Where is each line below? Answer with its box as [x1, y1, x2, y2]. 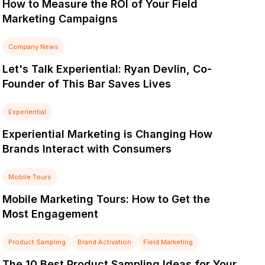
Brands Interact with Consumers [2, 143, 172, 155]
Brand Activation [77, 238, 132, 246]
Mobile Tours [8, 173, 52, 181]
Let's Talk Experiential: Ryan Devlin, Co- [2, 63, 212, 75]
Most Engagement [2, 208, 99, 220]
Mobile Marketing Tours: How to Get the [2, 193, 211, 205]
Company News [8, 43, 59, 51]
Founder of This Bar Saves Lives [2, 77, 172, 90]
